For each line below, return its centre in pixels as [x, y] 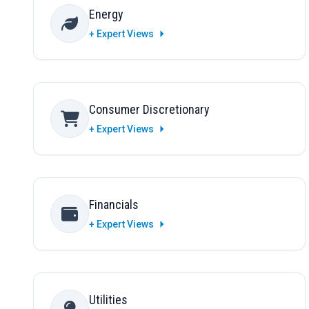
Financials [114, 205]
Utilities [108, 300]
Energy [106, 14]
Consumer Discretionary [149, 110]
